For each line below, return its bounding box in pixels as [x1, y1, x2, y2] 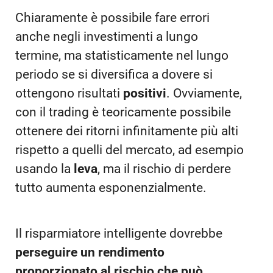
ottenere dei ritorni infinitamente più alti [15, 123, 238, 138]
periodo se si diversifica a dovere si [15, 66, 213, 82]
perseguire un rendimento [15, 244, 165, 260]
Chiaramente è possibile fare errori [15, 10, 210, 25]
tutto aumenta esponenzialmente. [15, 180, 207, 195]
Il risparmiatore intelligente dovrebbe [15, 225, 222, 241]
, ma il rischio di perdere [97, 161, 231, 176]
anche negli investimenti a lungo [15, 29, 198, 44]
